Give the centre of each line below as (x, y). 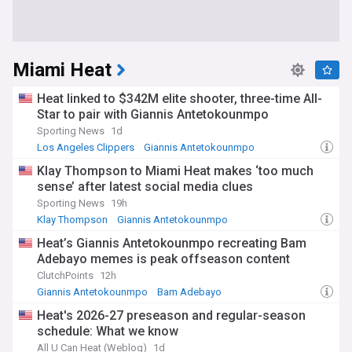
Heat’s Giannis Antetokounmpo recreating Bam (172, 243)
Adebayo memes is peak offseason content (163, 259)
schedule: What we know (108, 331)
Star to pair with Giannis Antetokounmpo (153, 114)
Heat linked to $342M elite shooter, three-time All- (180, 99)
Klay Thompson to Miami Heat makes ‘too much (175, 171)
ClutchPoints (65, 275)
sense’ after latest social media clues (145, 187)
